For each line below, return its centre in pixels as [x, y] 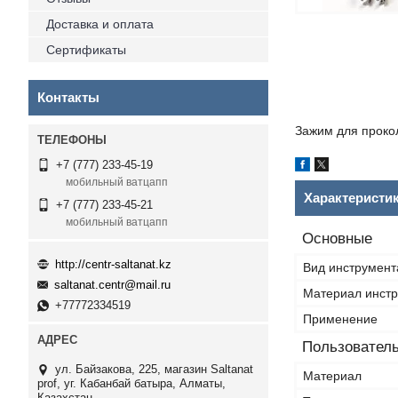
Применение [340, 319]
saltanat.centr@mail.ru [112, 285]
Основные [337, 239]
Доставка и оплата [100, 24]
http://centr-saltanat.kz [113, 264]
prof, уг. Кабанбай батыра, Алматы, [131, 384]
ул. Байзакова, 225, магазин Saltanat [154, 370]
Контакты [68, 97]
